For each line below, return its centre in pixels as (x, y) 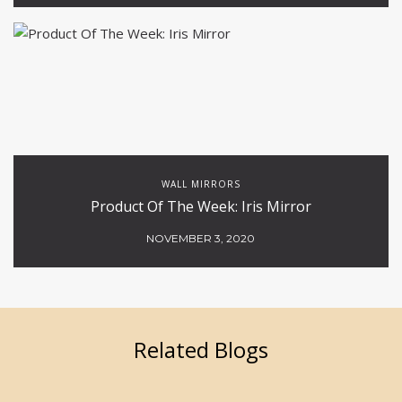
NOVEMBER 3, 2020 (201, 239)
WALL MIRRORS (201, 184)
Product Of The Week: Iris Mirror (201, 207)
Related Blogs (201, 350)
